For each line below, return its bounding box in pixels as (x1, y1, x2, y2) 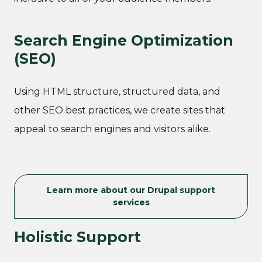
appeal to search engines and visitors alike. (14, 123, 211, 135)
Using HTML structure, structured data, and (14, 85, 220, 97)
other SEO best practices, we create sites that (14, 104, 225, 116)
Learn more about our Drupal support (47, 184, 215, 195)
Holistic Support (14, 227, 141, 246)
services (112, 196, 150, 208)
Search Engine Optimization (14, 31, 233, 49)
